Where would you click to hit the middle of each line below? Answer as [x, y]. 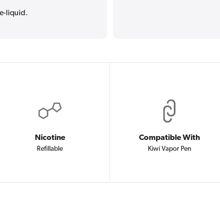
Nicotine [50, 138]
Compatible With [170, 138]
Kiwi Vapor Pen [169, 149]
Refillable [50, 149]
